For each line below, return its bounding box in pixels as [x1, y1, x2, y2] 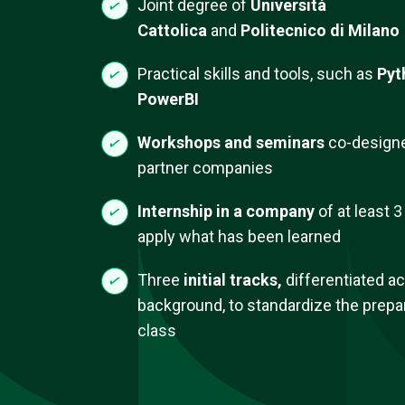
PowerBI [137, 89, 199, 108]
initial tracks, [184, 270, 286, 289]
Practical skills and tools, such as [137, 64, 377, 83]
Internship [137, 202, 212, 221]
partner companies [137, 158, 273, 177]
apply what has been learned [137, 227, 341, 246]
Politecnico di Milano [240, 21, 400, 40]
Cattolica [137, 21, 207, 40]
